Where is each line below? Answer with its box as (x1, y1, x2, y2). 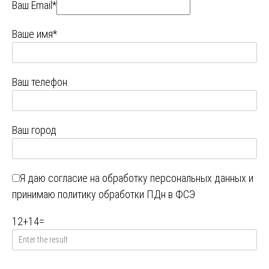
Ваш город (12, 124, 56, 137)
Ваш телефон (12, 76, 67, 89)
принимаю (12, 188, 58, 201)
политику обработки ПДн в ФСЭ (58, 188, 195, 201)
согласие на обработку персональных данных (48, 172, 246, 185)
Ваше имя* (12, 28, 57, 41)
